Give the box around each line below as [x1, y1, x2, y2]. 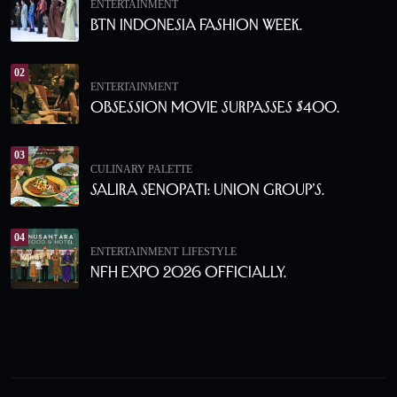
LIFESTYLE [182, 245, 237, 258]
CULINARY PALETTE [90, 162, 192, 175]
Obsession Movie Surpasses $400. [90, 97, 339, 116]
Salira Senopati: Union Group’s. [90, 180, 324, 198]
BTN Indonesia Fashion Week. [90, 15, 302, 34]
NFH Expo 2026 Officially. [90, 262, 286, 281]
